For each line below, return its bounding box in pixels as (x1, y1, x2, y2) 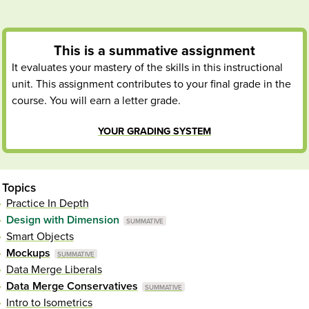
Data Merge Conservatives (6, 279, 138, 294)
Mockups (6, 246, 50, 261)
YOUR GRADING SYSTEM (98, 126, 211, 138)
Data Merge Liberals (6, 263, 102, 277)
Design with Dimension (6, 213, 119, 228)
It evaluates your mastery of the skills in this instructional (12, 61, 283, 75)
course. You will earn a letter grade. (12, 94, 181, 108)
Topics (2, 181, 37, 196)
